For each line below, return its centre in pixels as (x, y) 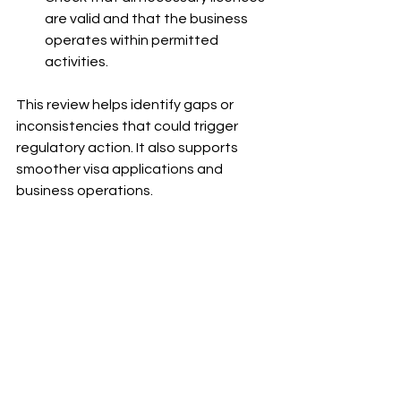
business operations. (85, 190)
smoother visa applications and (121, 169)
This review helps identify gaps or (126, 104)
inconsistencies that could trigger (128, 126)
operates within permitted (133, 40)
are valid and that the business (148, 18)
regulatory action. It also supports (128, 147)
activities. (77, 61)
